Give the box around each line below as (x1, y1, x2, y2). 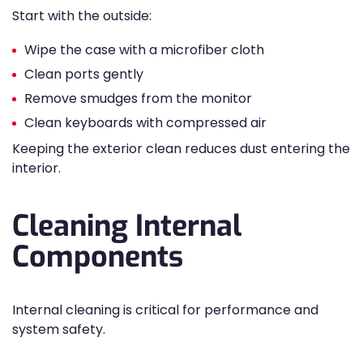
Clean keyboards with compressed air (24, 113, 267, 132)
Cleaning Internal (12, 207, 241, 246)
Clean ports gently (24, 65, 143, 83)
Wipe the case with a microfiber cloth (24, 41, 264, 59)
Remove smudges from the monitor (24, 89, 252, 108)
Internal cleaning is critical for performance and (12, 301, 318, 319)
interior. (12, 159, 61, 177)
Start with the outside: (12, 6, 152, 25)
